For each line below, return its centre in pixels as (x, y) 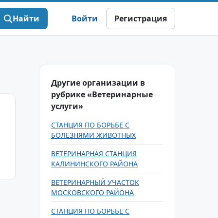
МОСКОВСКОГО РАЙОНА (92, 192)
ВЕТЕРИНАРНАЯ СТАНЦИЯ (94, 154)
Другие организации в (98, 83)
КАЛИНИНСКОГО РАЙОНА (94, 164)
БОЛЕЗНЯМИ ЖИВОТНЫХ (93, 135)
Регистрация (141, 18)
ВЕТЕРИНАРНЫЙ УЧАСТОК (95, 182)
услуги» (67, 106)
